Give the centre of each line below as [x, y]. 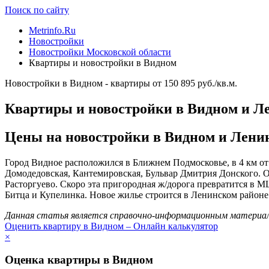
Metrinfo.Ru [52, 30]
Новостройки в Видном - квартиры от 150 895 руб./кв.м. [121, 83]
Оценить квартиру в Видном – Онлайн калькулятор [111, 226]
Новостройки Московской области [100, 52]
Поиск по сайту [37, 10]
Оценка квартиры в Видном [79, 260]
